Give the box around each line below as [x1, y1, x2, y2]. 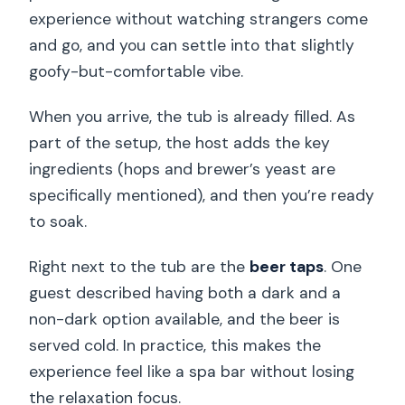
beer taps [250, 257, 325, 277]
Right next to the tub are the [29, 257, 250, 277]
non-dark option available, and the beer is [29, 309, 341, 329]
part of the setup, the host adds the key [29, 133, 331, 153]
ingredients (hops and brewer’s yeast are [29, 159, 336, 179]
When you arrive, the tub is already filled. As [29, 107, 356, 127]
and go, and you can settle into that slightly [29, 35, 355, 55]
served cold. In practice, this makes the [29, 335, 322, 355]
